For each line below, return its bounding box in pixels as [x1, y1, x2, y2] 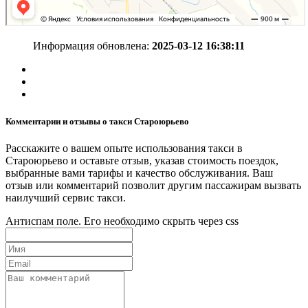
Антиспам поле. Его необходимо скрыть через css [5, 214, 239, 227]
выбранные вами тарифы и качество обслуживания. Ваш [5, 166, 273, 179]
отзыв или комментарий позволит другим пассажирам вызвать [5, 179, 301, 191]
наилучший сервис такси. [5, 191, 126, 203]
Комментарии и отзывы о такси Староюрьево [5, 115, 189, 126]
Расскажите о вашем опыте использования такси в [5, 142, 243, 154]
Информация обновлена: [33, 40, 152, 52]
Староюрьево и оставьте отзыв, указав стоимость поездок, [5, 154, 278, 166]
